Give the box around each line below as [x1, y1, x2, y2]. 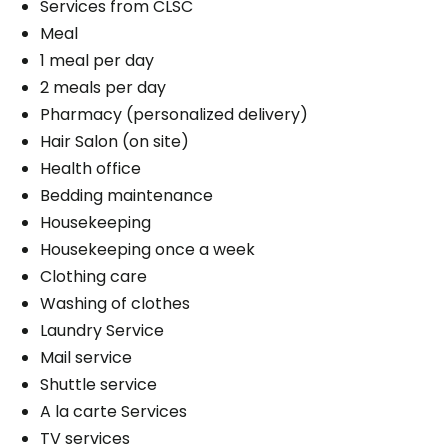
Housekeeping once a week [40, 237, 255, 261]
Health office [40, 156, 141, 180]
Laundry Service [40, 318, 164, 342]
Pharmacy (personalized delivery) [40, 102, 308, 126]
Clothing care [40, 264, 147, 288]
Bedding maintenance [40, 183, 213, 207]
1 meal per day [40, 48, 154, 72]
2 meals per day [40, 75, 166, 99]
